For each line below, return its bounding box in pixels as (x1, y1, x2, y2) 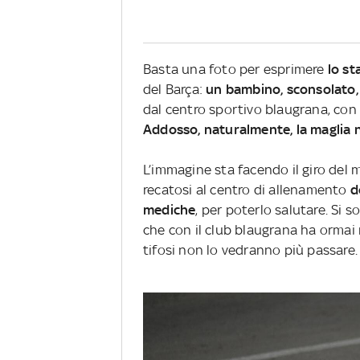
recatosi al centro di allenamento (143, 182, 350, 198)
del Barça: (143, 81, 202, 98)
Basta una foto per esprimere (143, 61, 328, 78)
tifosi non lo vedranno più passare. (143, 242, 358, 259)
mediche (143, 202, 196, 219)
